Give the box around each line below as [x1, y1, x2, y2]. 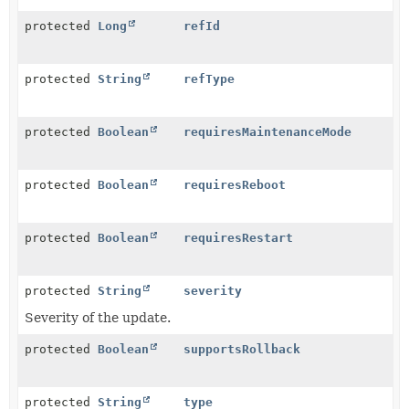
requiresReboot [184, 178, 287, 192]
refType [184, 72, 236, 86]
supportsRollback [184, 342, 301, 356]
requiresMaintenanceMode [184, 125, 352, 139]
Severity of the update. [25, 310, 171, 325]
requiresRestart [184, 231, 294, 245]
